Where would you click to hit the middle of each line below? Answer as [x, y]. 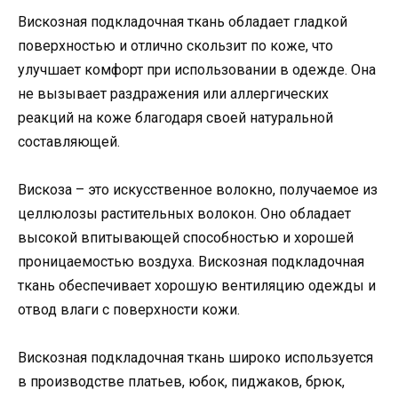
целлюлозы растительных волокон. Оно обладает [184, 213]
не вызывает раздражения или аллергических [173, 93]
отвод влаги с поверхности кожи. [129, 309]
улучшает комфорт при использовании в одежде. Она [197, 69]
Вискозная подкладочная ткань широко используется [195, 357]
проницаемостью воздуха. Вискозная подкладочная [191, 261]
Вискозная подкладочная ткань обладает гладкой [183, 21]
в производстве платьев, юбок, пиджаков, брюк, [181, 381]
